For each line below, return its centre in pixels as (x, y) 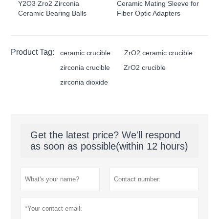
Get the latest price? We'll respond (106, 135)
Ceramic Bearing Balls (53, 13)
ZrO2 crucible (145, 68)
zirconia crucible (85, 68)
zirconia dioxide (84, 82)
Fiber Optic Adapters (149, 13)
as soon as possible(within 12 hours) (109, 146)
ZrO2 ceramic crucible (159, 53)
